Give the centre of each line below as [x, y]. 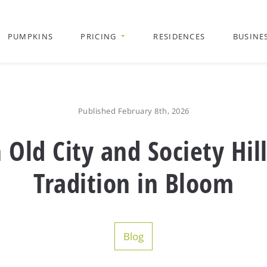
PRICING [99, 36]
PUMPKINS [30, 36]
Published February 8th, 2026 [133, 111]
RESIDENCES [179, 36]
